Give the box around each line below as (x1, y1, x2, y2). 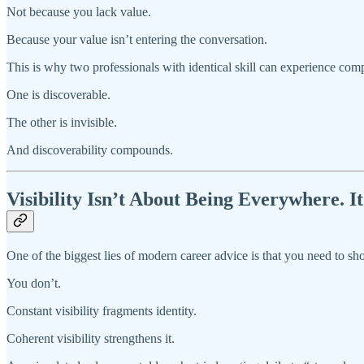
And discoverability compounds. (6, 143, 173, 158)
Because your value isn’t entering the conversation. (6, 32, 267, 47)
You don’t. (6, 276, 61, 291)
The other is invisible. (6, 115, 117, 130)
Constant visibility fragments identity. (6, 304, 197, 318)
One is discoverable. (6, 88, 110, 102)
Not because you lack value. (6, 5, 151, 19)
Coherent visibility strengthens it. (6, 331, 175, 346)
